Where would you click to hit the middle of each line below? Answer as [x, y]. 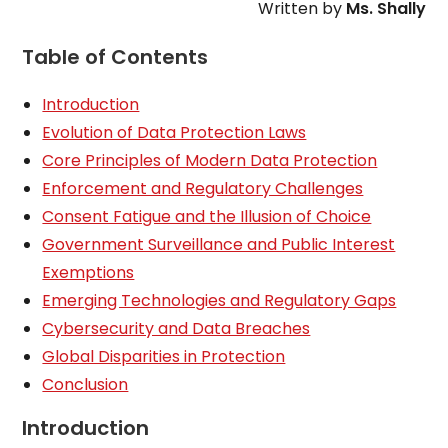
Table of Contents [115, 57]
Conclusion [85, 384]
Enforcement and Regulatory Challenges [203, 188]
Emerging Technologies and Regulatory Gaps [219, 300]
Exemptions [88, 272]
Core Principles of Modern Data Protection [210, 160]
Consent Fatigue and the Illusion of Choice [207, 216]
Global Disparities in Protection [164, 356]
